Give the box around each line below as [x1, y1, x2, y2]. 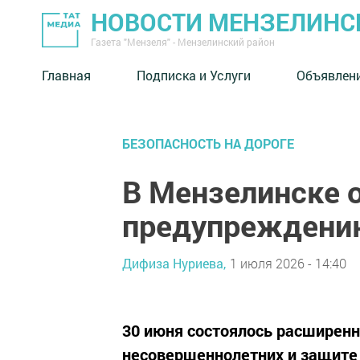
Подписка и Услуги [137, 66, 251, 84]
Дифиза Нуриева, [122, 254, 226, 272]
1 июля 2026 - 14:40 [230, 254, 346, 272]
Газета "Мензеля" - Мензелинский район [91, 35, 275, 48]
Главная [42, 66, 91, 84]
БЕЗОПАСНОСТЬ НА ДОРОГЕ [122, 135, 294, 152]
